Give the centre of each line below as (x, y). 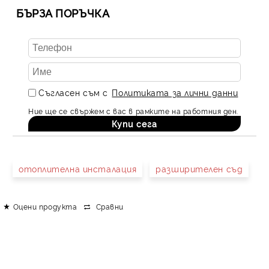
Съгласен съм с (75, 92)
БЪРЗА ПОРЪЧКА (63, 13)
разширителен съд (199, 168)
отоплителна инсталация (78, 168)
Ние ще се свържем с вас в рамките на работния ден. (133, 111)
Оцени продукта (45, 206)
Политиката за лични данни (175, 92)
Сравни (110, 206)
